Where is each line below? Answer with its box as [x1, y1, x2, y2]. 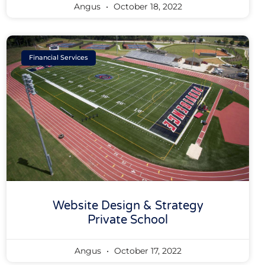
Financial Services [29, 53, 89, 62]
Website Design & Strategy [52, 198, 203, 213]
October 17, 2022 [111, 245, 182, 256]
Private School [88, 212, 169, 227]
